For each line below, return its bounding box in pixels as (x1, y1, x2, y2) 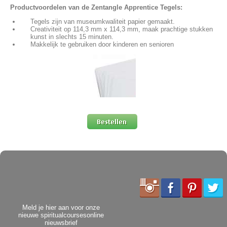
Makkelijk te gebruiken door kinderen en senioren (30, 40, 174, 48)
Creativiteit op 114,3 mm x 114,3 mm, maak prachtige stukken (30, 25, 213, 33)
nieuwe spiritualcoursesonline (18, 211, 104, 219)
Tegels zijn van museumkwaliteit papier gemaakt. (30, 17, 175, 25)
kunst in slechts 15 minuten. (30, 32, 113, 41)
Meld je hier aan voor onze (22, 204, 100, 212)
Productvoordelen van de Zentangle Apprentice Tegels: (10, 3, 182, 11)
